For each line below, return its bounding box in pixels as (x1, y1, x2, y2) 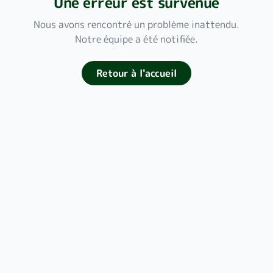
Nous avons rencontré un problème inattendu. (34, 18, 239, 31)
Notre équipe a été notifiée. (75, 32, 198, 46)
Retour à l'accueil (96, 66, 177, 80)
